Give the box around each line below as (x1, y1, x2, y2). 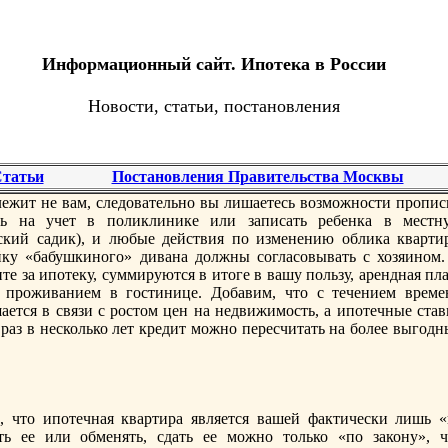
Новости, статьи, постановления (88, 96, 340, 117)
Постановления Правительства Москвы (111, 168, 404, 185)
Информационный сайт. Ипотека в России (42, 54, 386, 74)
